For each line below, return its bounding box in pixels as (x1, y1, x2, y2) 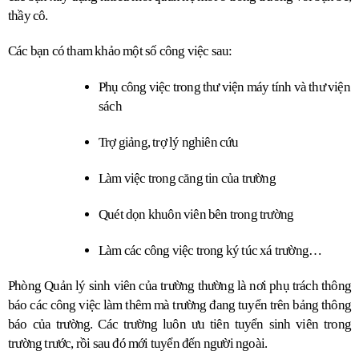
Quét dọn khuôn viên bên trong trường (99, 206, 294, 222)
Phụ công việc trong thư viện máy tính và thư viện (99, 79, 350, 95)
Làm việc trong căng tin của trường (99, 170, 276, 186)
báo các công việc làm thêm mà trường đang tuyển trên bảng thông (8, 296, 351, 313)
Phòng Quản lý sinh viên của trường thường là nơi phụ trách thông (8, 277, 351, 293)
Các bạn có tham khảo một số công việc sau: (8, 42, 232, 58)
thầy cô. (8, 7, 48, 23)
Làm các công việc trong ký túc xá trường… (99, 242, 322, 258)
